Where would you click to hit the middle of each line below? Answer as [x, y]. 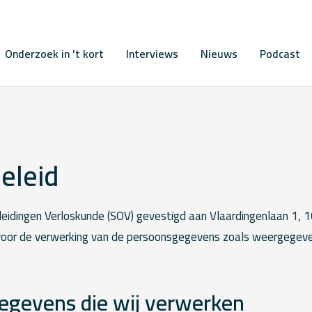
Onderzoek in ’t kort [54, 54]
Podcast [280, 54]
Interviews [152, 54]
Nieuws [219, 54]
